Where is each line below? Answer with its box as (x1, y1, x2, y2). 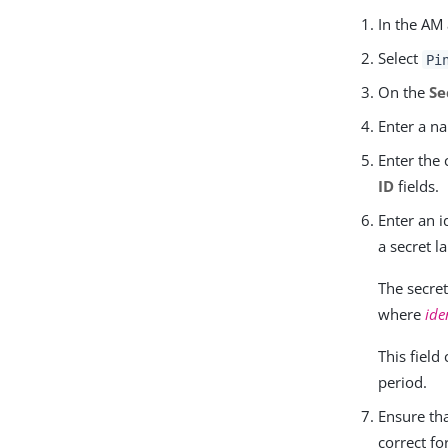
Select (378, 48, 423, 69)
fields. (394, 176, 440, 197)
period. (378, 372, 428, 393)
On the (378, 82, 430, 103)
